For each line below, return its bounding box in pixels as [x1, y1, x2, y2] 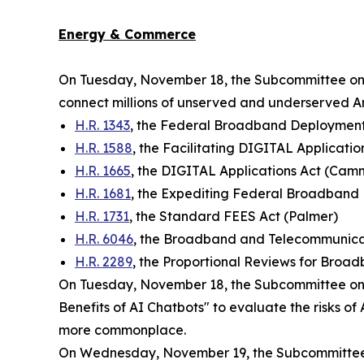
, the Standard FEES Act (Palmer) [129, 207, 338, 224]
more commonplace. [58, 321, 186, 338]
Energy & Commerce [58, 25, 196, 42]
